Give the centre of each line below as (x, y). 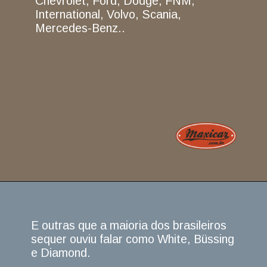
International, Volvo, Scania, (108, 15)
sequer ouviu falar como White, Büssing (133, 239)
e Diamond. (61, 252)
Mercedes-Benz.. (80, 28)
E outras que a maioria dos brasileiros (129, 225)
